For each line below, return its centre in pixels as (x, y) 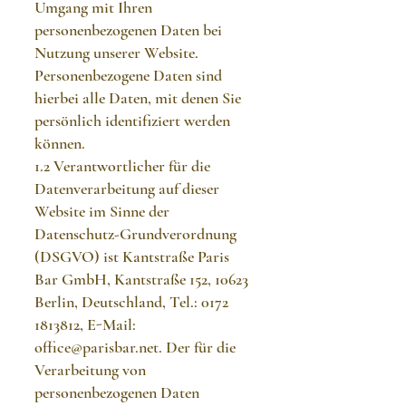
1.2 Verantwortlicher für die (122, 166)
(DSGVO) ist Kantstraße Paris (132, 256)
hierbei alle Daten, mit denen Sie (138, 98)
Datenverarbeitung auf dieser (127, 188)
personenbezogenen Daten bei (128, 30)
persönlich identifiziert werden (132, 121)
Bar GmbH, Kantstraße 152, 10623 (141, 279)
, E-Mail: (108, 324)
